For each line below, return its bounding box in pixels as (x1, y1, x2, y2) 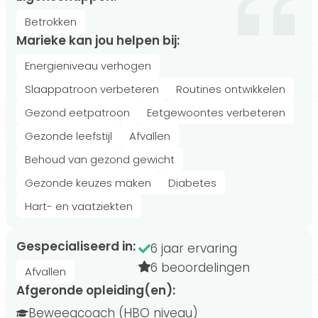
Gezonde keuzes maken (25, 175, 151, 190)
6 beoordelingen (150, 259, 250, 276)
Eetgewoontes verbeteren (147, 105, 285, 120)
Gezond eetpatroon (25, 105, 130, 120)
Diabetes (168, 175, 216, 190)
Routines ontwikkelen (176, 82, 285, 97)
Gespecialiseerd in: (26, 238, 136, 255)
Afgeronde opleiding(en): (25, 282, 175, 299)
